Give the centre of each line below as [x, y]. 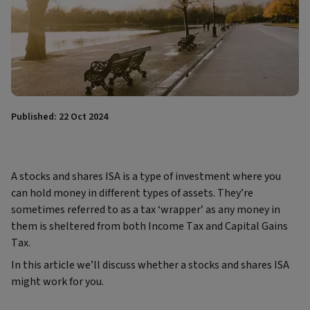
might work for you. [58, 282]
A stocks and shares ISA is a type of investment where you [146, 177]
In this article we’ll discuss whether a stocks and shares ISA [150, 265]
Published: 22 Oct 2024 [60, 117]
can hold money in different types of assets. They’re [132, 193]
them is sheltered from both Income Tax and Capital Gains [149, 227]
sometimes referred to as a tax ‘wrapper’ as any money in [146, 210]
